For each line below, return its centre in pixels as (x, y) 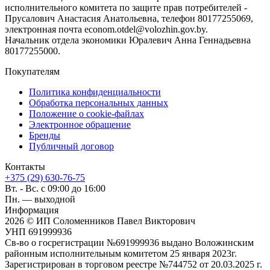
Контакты (25, 166)
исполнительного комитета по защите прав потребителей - (126, 7)
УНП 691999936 (38, 231)
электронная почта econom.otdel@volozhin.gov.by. (106, 29)
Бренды (45, 135)
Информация (32, 210)
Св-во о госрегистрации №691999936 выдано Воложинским (129, 242)
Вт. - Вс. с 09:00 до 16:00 (55, 188)
